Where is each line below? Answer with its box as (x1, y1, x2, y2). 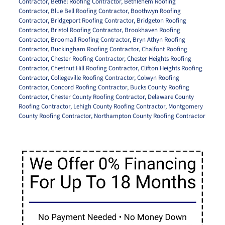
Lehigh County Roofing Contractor (73, 101, 165, 111)
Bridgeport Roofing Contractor (50, 16, 134, 25)
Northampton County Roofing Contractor (93, 111, 205, 121)
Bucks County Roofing (130, 82, 189, 92)
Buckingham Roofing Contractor (50, 44, 139, 54)
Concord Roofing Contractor (50, 82, 127, 92)
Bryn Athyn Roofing (132, 35, 185, 44)
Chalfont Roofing (141, 44, 187, 54)
